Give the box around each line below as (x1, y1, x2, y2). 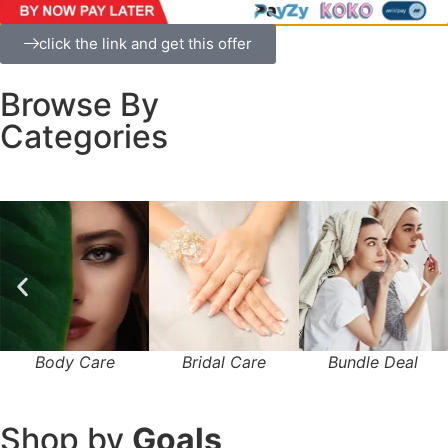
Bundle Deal (328, 351, 419, 372)
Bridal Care (181, 351, 266, 372)
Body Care (34, 351, 115, 372)
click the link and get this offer (39, 34, 252, 53)
